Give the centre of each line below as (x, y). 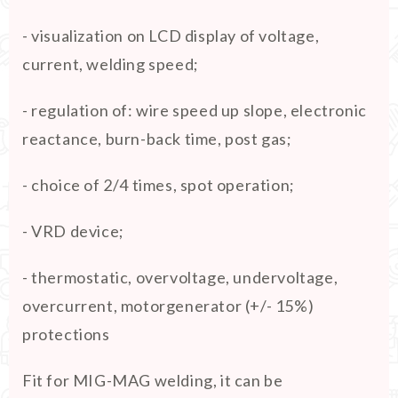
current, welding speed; (111, 64)
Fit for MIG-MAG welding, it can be (153, 380)
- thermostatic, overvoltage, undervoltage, (180, 277)
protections (66, 334)
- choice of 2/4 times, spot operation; (159, 185)
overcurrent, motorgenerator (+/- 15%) (168, 306)
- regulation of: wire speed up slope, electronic (195, 110)
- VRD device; (73, 231)
